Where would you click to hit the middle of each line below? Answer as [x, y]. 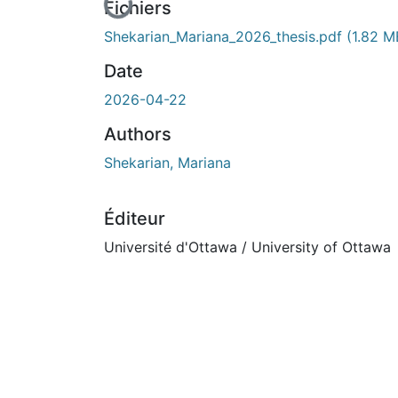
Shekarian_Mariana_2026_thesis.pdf [225, 36]
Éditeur [135, 218]
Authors [138, 134]
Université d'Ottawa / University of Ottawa [247, 247]
